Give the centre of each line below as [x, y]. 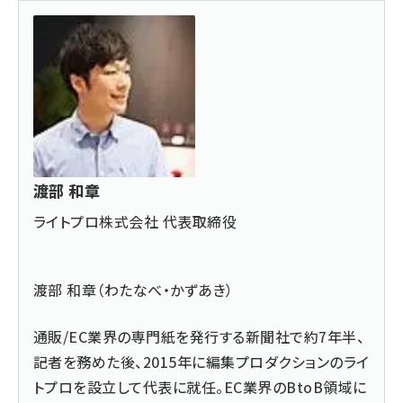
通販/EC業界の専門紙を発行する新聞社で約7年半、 [199, 336]
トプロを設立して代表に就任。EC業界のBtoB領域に [200, 386]
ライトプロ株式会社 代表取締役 [135, 221]
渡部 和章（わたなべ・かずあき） [134, 289]
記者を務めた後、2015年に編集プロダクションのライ [201, 361]
